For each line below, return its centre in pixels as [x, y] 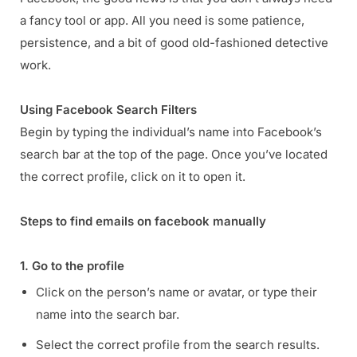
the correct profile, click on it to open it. [133, 177]
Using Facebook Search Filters [108, 110]
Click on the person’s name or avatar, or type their [177, 292]
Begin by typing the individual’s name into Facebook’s [171, 132]
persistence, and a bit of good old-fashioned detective [174, 43]
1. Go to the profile [72, 266]
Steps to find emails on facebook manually [143, 222]
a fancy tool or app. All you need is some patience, [162, 21]
